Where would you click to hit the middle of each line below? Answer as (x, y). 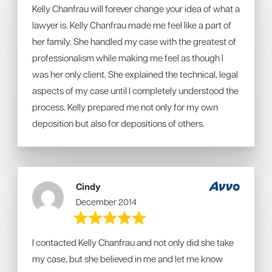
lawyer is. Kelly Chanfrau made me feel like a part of (132, 25)
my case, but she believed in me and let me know (127, 259)
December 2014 (107, 202)
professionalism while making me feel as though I (128, 58)
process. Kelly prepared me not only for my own (125, 107)
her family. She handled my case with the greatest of (134, 41)
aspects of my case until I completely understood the (135, 90)
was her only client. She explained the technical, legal (135, 74)
